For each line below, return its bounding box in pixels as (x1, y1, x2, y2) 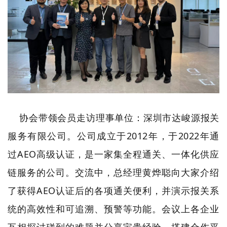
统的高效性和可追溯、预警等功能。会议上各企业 (8, 202, 219, 215)
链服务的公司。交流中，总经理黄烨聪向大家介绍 (8, 166, 219, 178)
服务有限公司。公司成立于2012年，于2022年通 (8, 129, 219, 142)
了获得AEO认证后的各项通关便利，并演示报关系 (8, 184, 219, 197)
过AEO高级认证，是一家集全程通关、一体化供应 (8, 147, 219, 160)
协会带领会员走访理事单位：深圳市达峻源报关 (8, 111, 219, 124)
